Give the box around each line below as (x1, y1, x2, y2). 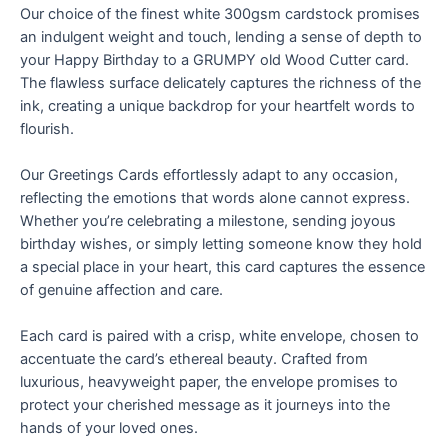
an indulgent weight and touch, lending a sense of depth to (20, 27, 422, 46)
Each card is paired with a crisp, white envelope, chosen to (20, 327, 419, 346)
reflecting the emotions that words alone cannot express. (20, 188, 410, 207)
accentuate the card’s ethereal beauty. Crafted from (20, 350, 368, 369)
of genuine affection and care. (20, 280, 223, 299)
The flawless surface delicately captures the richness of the (20, 73, 421, 92)
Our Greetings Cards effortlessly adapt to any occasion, (20, 165, 398, 184)
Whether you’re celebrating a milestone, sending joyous (20, 211, 396, 230)
